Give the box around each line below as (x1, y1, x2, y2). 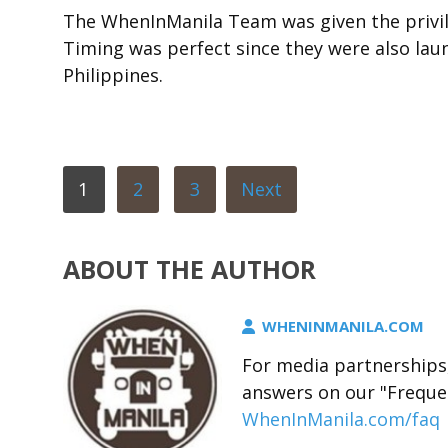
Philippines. (63, 62, 163, 87)
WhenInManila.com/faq (242, 406, 441, 431)
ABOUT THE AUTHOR (63, 251, 316, 286)
